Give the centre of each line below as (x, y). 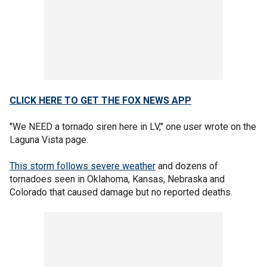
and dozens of (187, 166)
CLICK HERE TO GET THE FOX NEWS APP (100, 101)
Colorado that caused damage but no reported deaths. (121, 193)
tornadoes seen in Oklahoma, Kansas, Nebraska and (117, 179)
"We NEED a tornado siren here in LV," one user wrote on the (133, 127)
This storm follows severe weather (83, 166)
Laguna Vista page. (50, 140)
